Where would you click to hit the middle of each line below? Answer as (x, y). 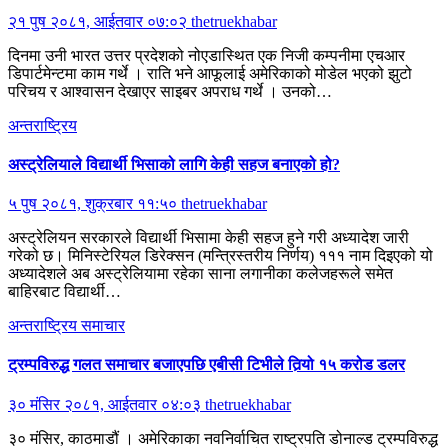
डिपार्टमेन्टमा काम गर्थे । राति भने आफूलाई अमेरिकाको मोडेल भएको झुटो (210, 73)
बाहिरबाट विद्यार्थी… (64, 292)
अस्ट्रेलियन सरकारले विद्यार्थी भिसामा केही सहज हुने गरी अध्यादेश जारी (208, 238)
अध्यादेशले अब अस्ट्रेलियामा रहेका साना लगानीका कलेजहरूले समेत (200, 274)
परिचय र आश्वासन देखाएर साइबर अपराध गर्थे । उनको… (170, 91)
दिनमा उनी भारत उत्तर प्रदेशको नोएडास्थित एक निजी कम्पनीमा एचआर (206, 55)
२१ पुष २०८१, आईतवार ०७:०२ (99, 21)
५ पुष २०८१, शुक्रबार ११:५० (94, 204)
